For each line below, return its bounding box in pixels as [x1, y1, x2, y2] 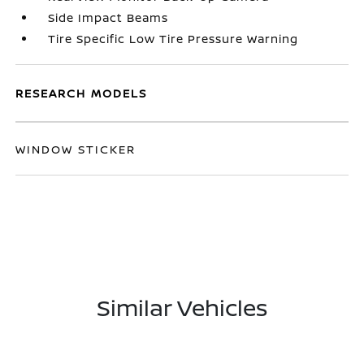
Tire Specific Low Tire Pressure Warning [48, 31, 299, 46]
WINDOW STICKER [15, 141, 136, 157]
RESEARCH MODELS [15, 85, 148, 101]
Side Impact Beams [48, 10, 169, 25]
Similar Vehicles [97, 292, 267, 323]
